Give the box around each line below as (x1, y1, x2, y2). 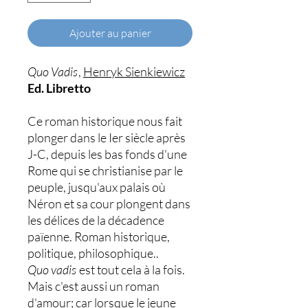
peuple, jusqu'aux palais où (27, 179, 166, 195)
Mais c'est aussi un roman (27, 278, 159, 294)
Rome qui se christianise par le (27, 163, 183, 179)
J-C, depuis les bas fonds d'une (27, 146, 187, 162)
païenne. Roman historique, (27, 229, 170, 245)
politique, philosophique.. (27, 245, 159, 261)
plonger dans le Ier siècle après (27, 130, 186, 146)
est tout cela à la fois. (77, 262, 185, 278)
